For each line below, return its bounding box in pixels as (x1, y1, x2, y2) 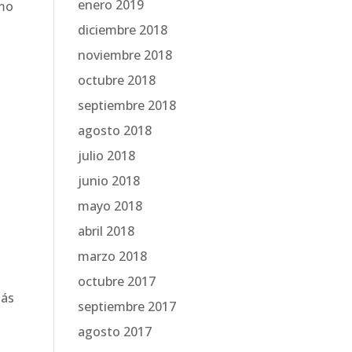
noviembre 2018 (77, 46, 172, 64)
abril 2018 (77, 222, 134, 240)
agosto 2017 (77, 323, 152, 340)
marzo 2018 (77, 247, 147, 265)
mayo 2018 (77, 197, 142, 214)
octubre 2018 (77, 71, 156, 89)
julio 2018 (77, 147, 135, 164)
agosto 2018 (77, 122, 152, 139)
